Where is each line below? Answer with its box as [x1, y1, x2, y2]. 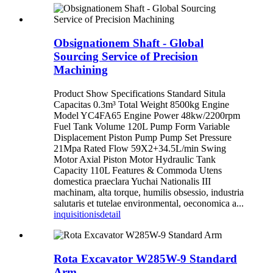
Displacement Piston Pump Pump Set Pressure [54, 132, 232, 143]
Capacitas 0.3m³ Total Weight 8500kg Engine [54, 99, 229, 110]
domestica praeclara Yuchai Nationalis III [54, 175, 211, 186]
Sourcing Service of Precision [54, 50, 198, 63]
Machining [54, 63, 108, 77]
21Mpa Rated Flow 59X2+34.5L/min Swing [54, 143, 226, 154]
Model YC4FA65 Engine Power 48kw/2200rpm [54, 110, 240, 121]
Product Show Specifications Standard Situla [54, 88, 225, 99]
